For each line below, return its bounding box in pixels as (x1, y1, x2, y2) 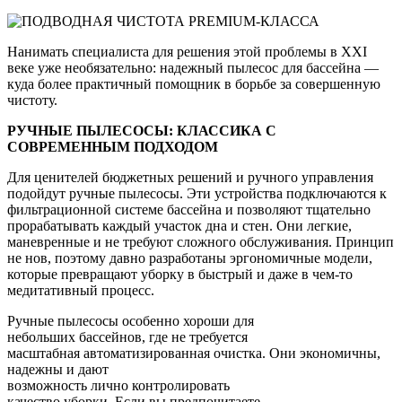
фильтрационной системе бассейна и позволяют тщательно (7, 202, 371, 218)
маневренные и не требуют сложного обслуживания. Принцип (7, 234, 394, 250)
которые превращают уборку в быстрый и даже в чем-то (7, 267, 353, 283)
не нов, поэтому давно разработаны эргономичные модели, (7, 250, 372, 267)
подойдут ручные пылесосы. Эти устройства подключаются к (7, 186, 387, 202)
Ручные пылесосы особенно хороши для (7, 313, 254, 329)
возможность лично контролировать (7, 378, 230, 394)
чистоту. (7, 92, 57, 109)
